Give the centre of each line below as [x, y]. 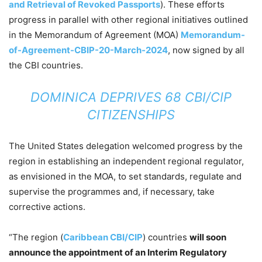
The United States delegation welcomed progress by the [126, 146]
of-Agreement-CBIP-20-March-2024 [88, 50]
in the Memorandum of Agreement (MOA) [95, 35]
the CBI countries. [46, 65]
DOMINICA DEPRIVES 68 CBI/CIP [131, 97]
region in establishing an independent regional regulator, [126, 161]
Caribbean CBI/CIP [103, 237]
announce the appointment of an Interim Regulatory [118, 252]
